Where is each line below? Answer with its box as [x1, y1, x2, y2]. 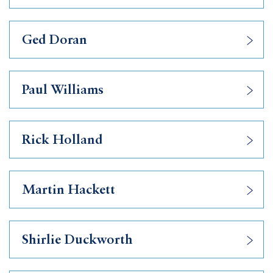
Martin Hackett [22, 183, 115, 197]
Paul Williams [22, 83, 104, 97]
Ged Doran [22, 34, 87, 47]
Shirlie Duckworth [22, 233, 133, 247]
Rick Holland [22, 133, 102, 147]
